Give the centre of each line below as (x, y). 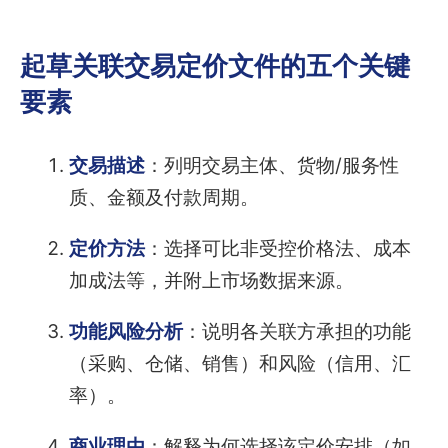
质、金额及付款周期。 (163, 198)
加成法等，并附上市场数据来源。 (211, 281)
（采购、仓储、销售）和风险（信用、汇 (239, 364)
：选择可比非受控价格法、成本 (277, 249)
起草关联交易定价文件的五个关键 (215, 65)
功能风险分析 (125, 332)
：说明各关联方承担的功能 (296, 332)
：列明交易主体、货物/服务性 (271, 166)
